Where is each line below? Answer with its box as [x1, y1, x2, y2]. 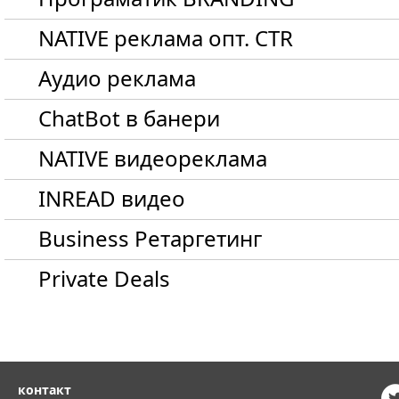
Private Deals [38, 264, 170, 293]
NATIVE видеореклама [38, 143, 267, 173]
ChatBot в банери [38, 103, 220, 133]
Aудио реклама [38, 63, 196, 93]
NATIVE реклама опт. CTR [38, 23, 293, 53]
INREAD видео [38, 183, 185, 213]
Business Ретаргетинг [38, 224, 262, 253]
